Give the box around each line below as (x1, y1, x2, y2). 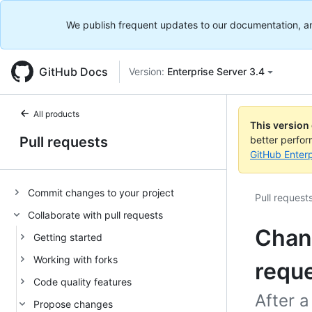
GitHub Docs (39, 65, 108, 79)
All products (33, 109, 79, 119)
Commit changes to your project (28, 186, 174, 198)
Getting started (33, 231, 102, 243)
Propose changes (33, 297, 113, 310)
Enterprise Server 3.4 (167, 65, 265, 77)
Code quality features (33, 275, 132, 288)
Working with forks (33, 253, 118, 265)
